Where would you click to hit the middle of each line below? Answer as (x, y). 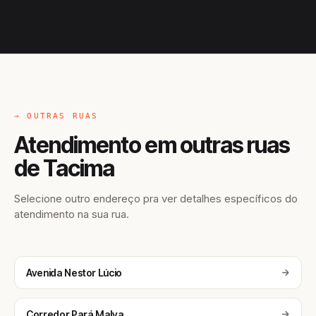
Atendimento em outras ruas (152, 145)
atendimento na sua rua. (72, 214)
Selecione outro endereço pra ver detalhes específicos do (156, 199)
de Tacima (65, 168)
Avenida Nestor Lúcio (74, 273)
